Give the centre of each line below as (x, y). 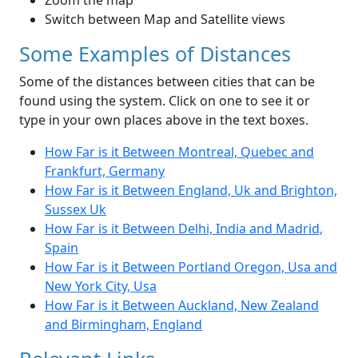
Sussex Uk (76, 210)
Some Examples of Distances (155, 54)
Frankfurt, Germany (105, 171)
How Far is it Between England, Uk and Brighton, (191, 191)
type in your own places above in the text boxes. (164, 120)
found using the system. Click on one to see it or (165, 101)
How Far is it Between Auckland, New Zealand (182, 306)
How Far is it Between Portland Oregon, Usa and (191, 267)
